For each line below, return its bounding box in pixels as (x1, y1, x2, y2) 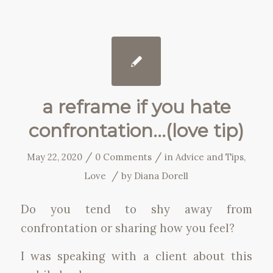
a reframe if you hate (41, 96, 231, 118)
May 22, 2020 (27, 151, 83, 163)
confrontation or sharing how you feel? (20, 220, 235, 235)
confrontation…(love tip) (29, 119, 244, 142)
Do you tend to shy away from (20, 201, 253, 216)
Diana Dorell (134, 170, 189, 182)
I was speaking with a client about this (20, 249, 253, 264)
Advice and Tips (175, 151, 244, 163)
